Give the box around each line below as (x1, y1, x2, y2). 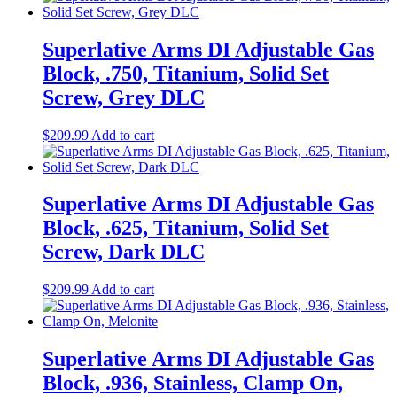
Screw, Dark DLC (43, 240, 205, 264)
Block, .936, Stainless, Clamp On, (43, 371, 343, 395)
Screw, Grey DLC (43, 85, 205, 109)
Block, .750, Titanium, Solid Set (43, 61, 329, 85)
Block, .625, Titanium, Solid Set (43, 216, 329, 240)
